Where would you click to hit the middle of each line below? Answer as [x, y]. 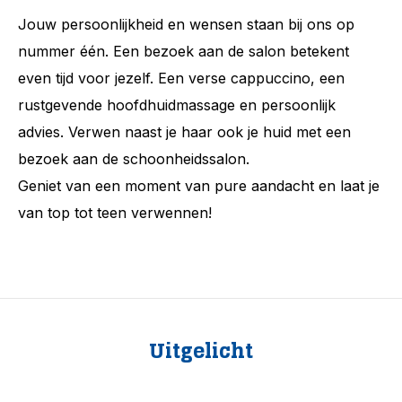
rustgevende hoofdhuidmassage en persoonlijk [177, 105]
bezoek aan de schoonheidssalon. [136, 159]
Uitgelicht [201, 351]
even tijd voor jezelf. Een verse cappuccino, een [181, 78]
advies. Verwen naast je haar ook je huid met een [184, 132]
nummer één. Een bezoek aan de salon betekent [184, 51]
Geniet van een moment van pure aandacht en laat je [199, 186]
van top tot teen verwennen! [115, 213]
